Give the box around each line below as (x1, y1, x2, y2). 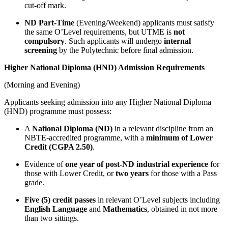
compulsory (24, 37, 65, 46)
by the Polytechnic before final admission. (57, 46, 193, 55)
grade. (24, 178, 44, 187)
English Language (24, 205, 87, 214)
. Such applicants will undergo (65, 37, 164, 46)
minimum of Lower (146, 133, 213, 142)
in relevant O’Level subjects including (96, 195, 220, 205)
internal (164, 37, 191, 46)
